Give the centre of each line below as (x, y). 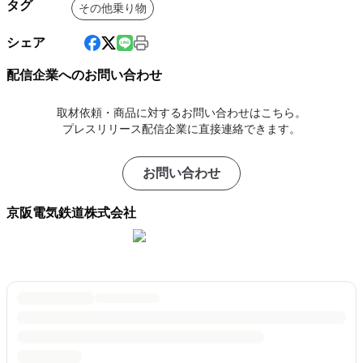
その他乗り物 (113, 8)
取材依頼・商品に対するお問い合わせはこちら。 (181, 113)
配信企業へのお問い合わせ (84, 75)
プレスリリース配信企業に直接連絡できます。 (181, 129)
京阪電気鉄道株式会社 (71, 213)
